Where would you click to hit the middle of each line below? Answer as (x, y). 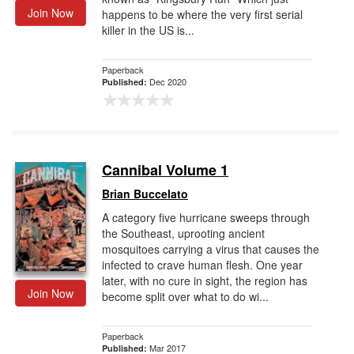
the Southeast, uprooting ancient (183, 233)
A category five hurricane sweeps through (206, 217)
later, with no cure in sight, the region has (205, 281)
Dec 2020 (168, 81)
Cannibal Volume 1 (165, 170)
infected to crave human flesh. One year (202, 265)
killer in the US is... (148, 30)
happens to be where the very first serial (202, 14)
